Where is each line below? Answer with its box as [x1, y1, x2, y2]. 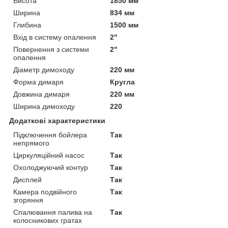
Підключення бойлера [13, 130, 87, 139]
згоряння [13, 195, 43, 204]
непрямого [13, 138, 49, 147]
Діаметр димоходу [13, 65, 74, 74]
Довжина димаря [13, 90, 70, 98]
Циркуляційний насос [13, 151, 84, 159]
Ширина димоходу [13, 102, 75, 110]
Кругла [110, 77, 135, 86]
